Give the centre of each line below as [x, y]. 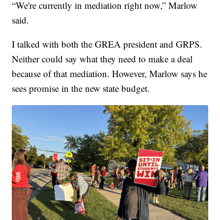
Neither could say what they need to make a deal [102, 59]
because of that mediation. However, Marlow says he [110, 73]
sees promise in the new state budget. [81, 88]
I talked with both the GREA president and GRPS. [107, 44]
